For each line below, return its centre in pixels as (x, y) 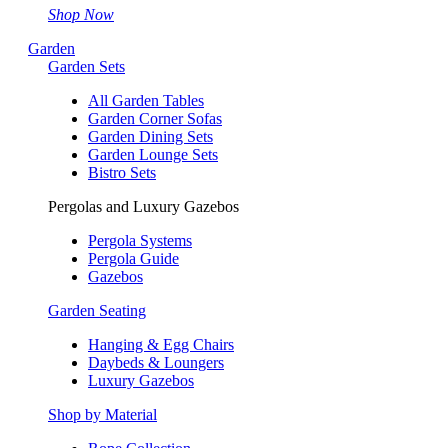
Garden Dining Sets (150, 136)
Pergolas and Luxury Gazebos (143, 206)
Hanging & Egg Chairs (161, 344)
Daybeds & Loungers (156, 362)
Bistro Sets (122, 172)
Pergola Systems (140, 240)
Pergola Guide (133, 258)
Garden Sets (86, 66)
